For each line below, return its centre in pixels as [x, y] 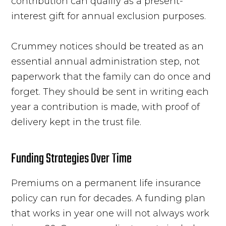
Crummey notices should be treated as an [108, 46]
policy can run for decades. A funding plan [108, 198]
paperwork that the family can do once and [111, 76]
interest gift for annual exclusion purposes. [109, 16]
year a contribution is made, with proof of [106, 107]
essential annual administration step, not [106, 61]
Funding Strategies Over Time [72, 159]
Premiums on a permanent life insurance [106, 183]
